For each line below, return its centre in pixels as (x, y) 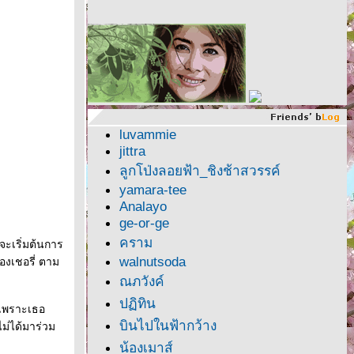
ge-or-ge (144, 223)
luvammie (148, 134)
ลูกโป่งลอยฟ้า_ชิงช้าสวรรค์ (200, 171)
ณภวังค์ (142, 281)
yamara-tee (153, 190)
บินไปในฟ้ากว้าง (168, 326)
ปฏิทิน (137, 303)
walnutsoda (153, 262)
